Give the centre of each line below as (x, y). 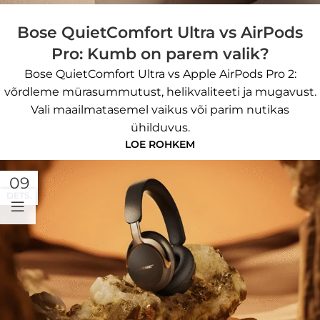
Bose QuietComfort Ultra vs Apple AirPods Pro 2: (160, 74)
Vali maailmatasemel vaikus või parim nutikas (160, 109)
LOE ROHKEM (160, 144)
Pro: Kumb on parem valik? (160, 54)
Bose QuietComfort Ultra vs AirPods (160, 32)
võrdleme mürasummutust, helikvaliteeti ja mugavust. (160, 91)
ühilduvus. (160, 127)
